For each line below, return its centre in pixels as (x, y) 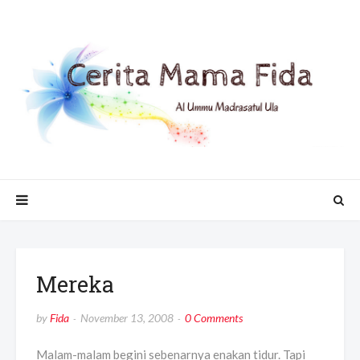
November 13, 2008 (127, 318)
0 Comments (214, 318)
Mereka (75, 284)
